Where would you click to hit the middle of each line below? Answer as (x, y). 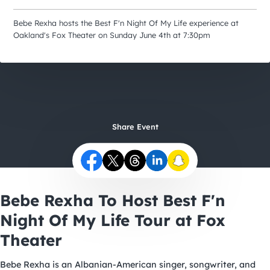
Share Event (135, 127)
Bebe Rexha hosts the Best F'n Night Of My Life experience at (126, 23)
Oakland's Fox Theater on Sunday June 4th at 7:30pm (112, 35)
